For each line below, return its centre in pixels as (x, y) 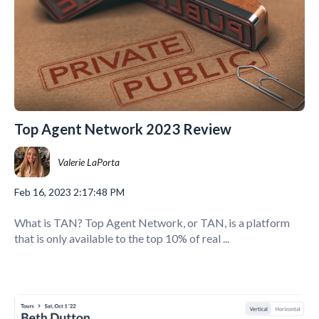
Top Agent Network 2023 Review (123, 129)
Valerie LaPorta (89, 162)
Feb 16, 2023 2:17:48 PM (69, 192)
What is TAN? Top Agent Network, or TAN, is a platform (152, 222)
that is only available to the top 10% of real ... (122, 238)
